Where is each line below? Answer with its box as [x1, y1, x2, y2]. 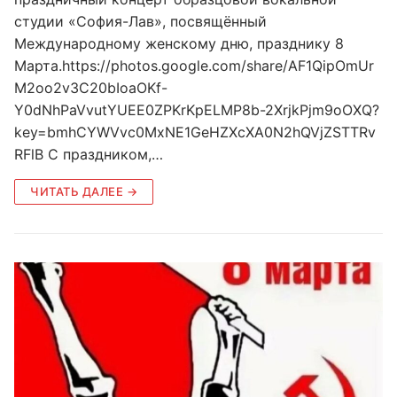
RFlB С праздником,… [14, 144, 163, 163]
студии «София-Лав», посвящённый [14, 12, 267, 30]
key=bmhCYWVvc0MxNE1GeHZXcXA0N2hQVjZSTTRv [14, 122, 376, 141]
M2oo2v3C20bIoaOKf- [14, 78, 167, 97]
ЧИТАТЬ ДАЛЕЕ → [30, 183, 137, 198]
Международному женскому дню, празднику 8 [14, 34, 344, 52]
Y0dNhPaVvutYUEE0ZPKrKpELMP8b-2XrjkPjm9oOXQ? [14, 100, 379, 119]
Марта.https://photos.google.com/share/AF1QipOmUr [14, 56, 374, 74]
